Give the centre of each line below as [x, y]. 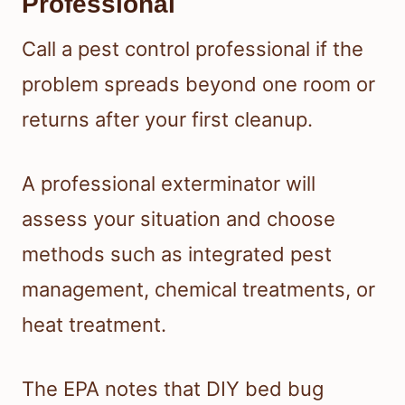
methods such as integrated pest [177, 254]
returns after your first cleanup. [167, 119]
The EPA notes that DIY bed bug [173, 388]
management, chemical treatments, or [198, 289]
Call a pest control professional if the [193, 48]
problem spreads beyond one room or [198, 84]
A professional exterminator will [169, 183]
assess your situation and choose [179, 218]
